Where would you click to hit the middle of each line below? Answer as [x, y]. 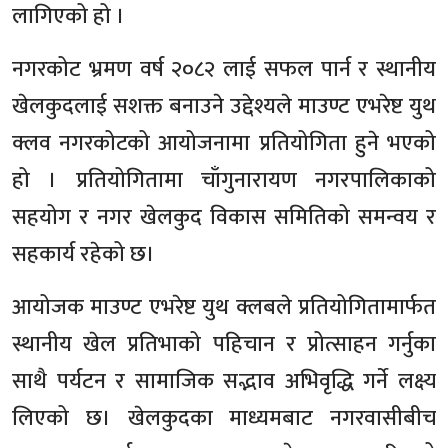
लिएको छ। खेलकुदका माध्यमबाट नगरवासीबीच [224, 419]
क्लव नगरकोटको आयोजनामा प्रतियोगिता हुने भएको [224, 144]
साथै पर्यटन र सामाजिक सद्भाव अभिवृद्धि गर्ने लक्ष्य [224, 382]
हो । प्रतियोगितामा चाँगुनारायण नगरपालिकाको [224, 181]
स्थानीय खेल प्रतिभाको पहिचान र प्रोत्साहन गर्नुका [224, 345]
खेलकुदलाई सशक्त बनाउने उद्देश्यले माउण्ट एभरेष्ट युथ [224, 107]
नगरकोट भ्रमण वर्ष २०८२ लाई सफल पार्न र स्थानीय [224, 70]
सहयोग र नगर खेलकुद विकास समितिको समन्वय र [224, 218]
